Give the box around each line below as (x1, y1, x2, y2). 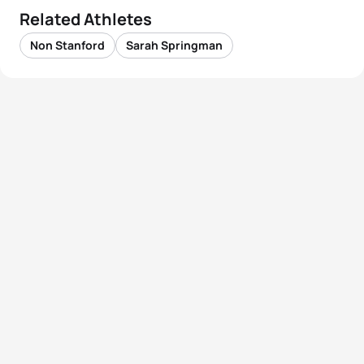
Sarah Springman (126, 37, 223, 53)
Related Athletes (19, 8, 152, 30)
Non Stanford (30, 37, 105, 53)
